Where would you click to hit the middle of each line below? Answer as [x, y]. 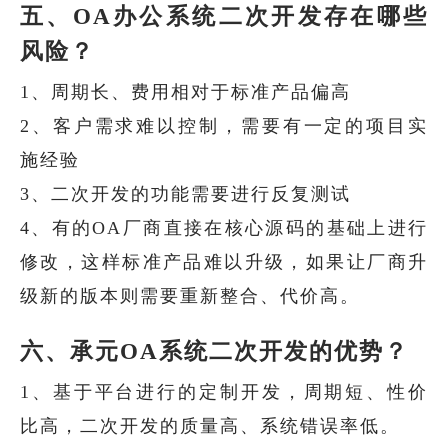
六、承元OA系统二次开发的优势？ [214, 351]
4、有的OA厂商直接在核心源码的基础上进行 [224, 227]
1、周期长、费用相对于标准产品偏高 [185, 91]
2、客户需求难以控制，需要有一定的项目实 [224, 125]
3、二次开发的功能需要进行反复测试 [185, 193]
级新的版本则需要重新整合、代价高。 [190, 295]
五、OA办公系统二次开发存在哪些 [224, 16]
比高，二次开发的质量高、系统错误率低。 [210, 425]
